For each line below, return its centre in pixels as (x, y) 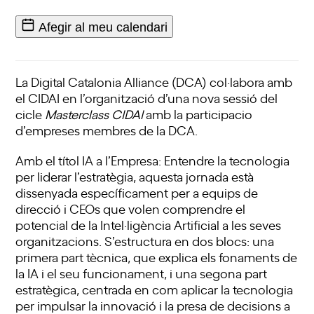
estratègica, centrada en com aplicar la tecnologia (155, 289)
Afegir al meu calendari (103, 27)
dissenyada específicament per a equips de (137, 192)
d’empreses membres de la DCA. (107, 130)
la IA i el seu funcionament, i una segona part (142, 273)
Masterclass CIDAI (94, 114)
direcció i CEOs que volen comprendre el (131, 209)
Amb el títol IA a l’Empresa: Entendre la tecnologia (153, 160)
